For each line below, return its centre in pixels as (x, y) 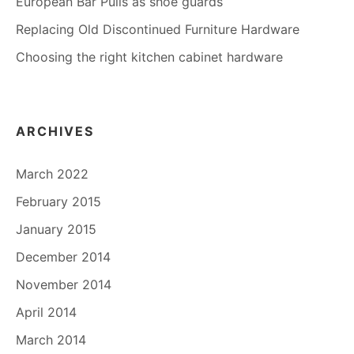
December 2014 (63, 257)
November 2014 (64, 285)
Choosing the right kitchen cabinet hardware (149, 57)
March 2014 (51, 340)
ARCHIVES (55, 132)
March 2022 (52, 174)
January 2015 (56, 230)
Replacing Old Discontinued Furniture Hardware (158, 30)
